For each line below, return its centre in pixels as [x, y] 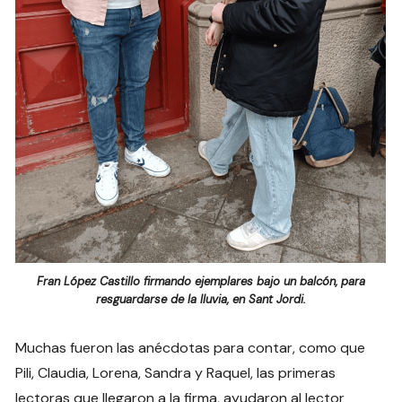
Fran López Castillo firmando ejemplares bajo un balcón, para [201, 281]
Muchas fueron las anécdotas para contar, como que [191, 347]
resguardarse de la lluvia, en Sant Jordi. [201, 299]
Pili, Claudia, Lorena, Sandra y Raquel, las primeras [176, 372]
